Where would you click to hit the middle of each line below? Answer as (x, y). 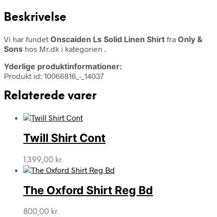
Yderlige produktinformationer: (63, 66)
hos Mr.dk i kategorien (63, 48)
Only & (190, 39)
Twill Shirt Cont (64, 138)
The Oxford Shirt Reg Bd (88, 190)
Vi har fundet (27, 39)
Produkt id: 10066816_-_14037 (54, 76)
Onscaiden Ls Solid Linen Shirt (108, 39)
